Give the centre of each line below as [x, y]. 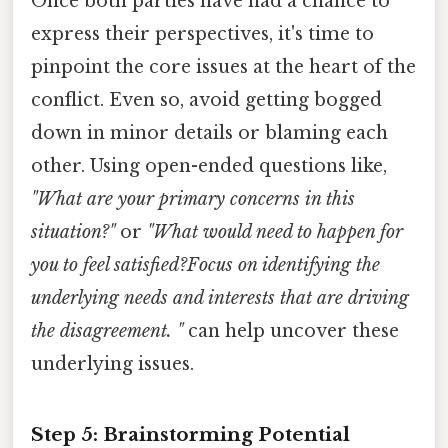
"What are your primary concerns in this [193, 199]
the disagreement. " [107, 331]
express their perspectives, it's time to [202, 34]
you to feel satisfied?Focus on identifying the [205, 265]
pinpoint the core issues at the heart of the [223, 67]
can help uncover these [291, 331]
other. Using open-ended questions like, [209, 166]
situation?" [73, 232]
